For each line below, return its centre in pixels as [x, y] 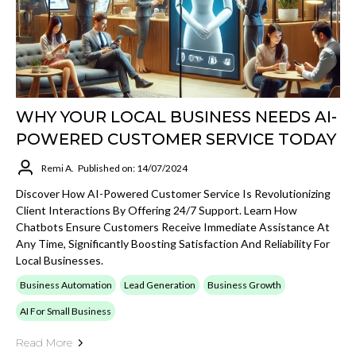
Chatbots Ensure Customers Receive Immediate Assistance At [173, 227]
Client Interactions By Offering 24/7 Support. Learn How [157, 210]
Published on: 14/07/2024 [133, 168]
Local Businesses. [60, 260]
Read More [44, 342]
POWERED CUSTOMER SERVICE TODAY [176, 139]
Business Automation [66, 285]
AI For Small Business [66, 311]
